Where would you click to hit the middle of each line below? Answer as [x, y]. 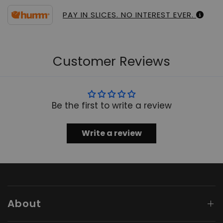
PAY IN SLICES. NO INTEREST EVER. [129, 15]
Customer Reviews [111, 61]
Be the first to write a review [111, 106]
